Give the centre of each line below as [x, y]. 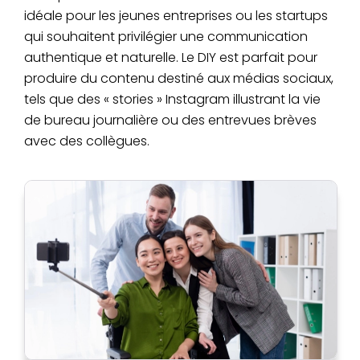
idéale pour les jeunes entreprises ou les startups [176, 15]
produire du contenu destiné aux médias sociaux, [179, 78]
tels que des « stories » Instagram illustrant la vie [172, 99]
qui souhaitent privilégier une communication [166, 36]
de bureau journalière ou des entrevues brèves [170, 120]
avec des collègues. [87, 141]
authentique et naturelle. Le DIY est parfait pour [171, 57]
